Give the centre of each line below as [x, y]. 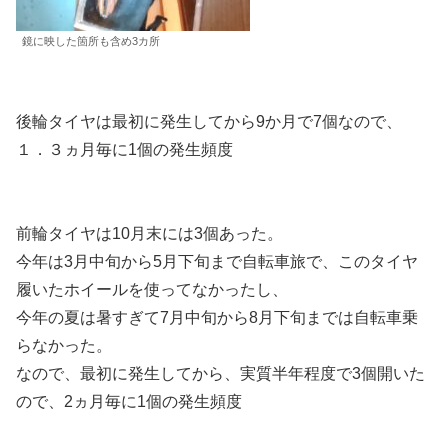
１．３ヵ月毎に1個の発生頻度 [124, 149]
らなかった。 [64, 345]
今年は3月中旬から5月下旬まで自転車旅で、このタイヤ [217, 261]
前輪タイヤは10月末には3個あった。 [149, 233]
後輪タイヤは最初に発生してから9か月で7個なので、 [209, 121]
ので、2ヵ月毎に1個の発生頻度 [129, 401]
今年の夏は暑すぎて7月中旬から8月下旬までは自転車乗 [217, 317]
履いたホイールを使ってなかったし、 [152, 289]
